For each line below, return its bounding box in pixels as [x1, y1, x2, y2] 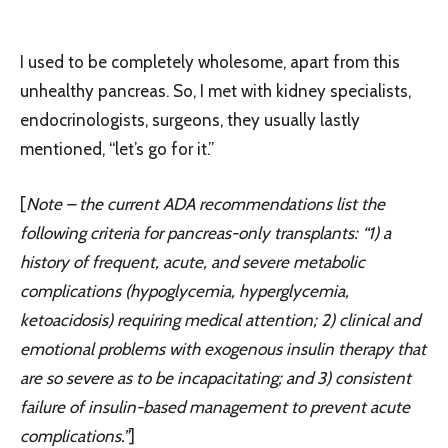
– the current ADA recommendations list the [66, 193, 385, 214]
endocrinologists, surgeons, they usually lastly [20, 109, 360, 130]
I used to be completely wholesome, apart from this [20, 51, 400, 72]
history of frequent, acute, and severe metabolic [20, 251, 365, 272]
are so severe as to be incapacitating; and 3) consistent [20, 367, 411, 388]
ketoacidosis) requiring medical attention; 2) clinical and [20, 309, 420, 330]
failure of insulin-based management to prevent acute [20, 396, 410, 417]
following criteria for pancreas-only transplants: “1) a [20, 222, 391, 243]
